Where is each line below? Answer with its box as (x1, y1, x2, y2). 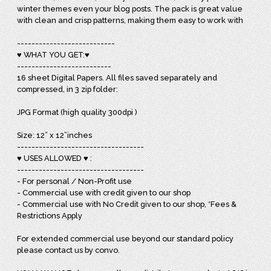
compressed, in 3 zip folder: (17, 84, 119, 94)
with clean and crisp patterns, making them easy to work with (17, 15, 246, 25)
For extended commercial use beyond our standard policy (17, 233, 234, 243)
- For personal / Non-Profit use (17, 176, 132, 186)
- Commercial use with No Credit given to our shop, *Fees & (17, 199, 237, 209)
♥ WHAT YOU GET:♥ (17, 50, 92, 59)
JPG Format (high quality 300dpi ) (17, 107, 138, 117)
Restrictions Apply (17, 211, 83, 220)
